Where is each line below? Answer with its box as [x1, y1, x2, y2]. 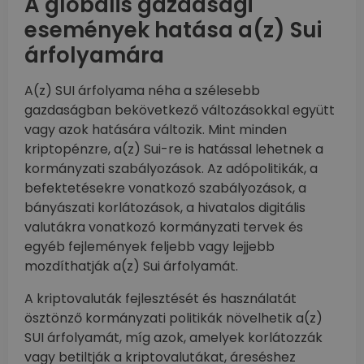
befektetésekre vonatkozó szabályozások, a [24, 179, 306, 198]
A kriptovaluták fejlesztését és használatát [24, 289, 297, 309]
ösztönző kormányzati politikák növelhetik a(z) [24, 309, 323, 328]
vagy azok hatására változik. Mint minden [24, 120, 287, 140]
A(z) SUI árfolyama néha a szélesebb [24, 81, 260, 101]
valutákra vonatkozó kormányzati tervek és [24, 218, 303, 237]
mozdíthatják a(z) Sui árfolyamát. [24, 257, 238, 276]
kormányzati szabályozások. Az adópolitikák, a [24, 159, 318, 179]
